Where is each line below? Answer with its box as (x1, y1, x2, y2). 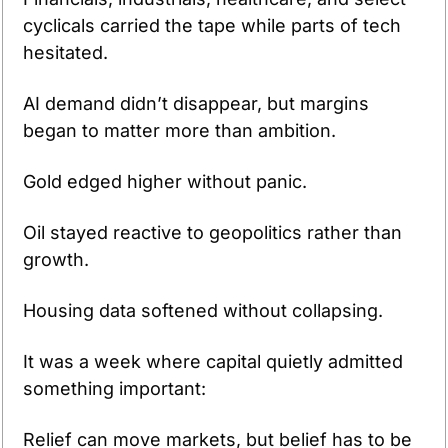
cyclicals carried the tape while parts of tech (23, 14, 401, 36)
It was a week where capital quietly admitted (23, 350, 403, 372)
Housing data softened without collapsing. (23, 299, 383, 321)
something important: (23, 377, 206, 399)
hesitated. (23, 41, 113, 63)
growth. (23, 248, 94, 270)
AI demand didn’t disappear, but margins (23, 92, 369, 114)
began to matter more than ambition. (23, 119, 341, 141)
